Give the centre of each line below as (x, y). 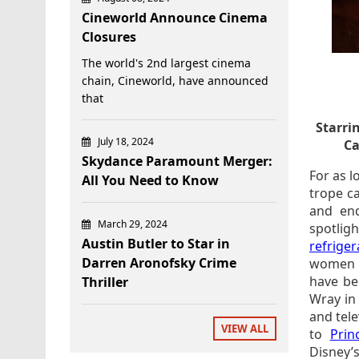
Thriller (105, 282)
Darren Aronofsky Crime (159, 262)
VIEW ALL (245, 328)
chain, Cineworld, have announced (175, 80)
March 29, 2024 (133, 224)
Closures (109, 36)
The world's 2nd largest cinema (166, 63)
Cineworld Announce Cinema (175, 17)
